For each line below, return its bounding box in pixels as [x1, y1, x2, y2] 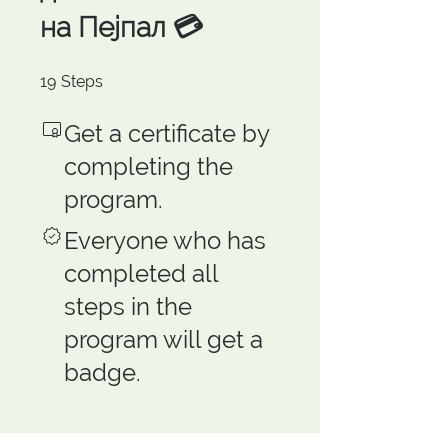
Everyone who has [64, 226, 266, 256]
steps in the [64, 292, 192, 322]
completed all [64, 259, 218, 289]
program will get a [64, 325, 263, 355]
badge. [64, 358, 141, 388]
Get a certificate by [64, 119, 269, 149]
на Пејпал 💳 [40, 11, 203, 45]
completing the [64, 152, 233, 182]
